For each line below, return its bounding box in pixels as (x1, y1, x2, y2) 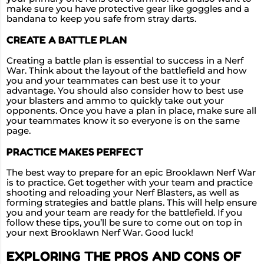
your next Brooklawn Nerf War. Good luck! (6, 227, 193, 239)
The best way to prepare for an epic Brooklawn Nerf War (6, 167, 256, 179)
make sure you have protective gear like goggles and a (6, 4, 249, 15)
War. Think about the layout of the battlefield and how (6, 65, 246, 77)
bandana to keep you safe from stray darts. (6, 14, 196, 25)
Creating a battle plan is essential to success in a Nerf (6, 55, 243, 67)
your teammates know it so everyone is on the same (6, 115, 240, 127)
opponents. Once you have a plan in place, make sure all (6, 105, 256, 117)
